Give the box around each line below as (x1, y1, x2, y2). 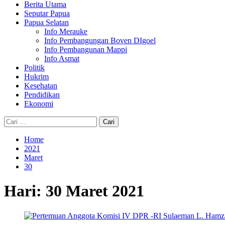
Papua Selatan (24, 18, 69, 27)
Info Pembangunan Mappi (44, 45, 127, 54)
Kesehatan (24, 81, 57, 90)
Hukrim (24, 72, 49, 81)
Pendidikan (24, 90, 60, 99)
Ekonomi (24, 99, 53, 108)
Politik (24, 63, 45, 72)
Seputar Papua (24, 9, 70, 18)
